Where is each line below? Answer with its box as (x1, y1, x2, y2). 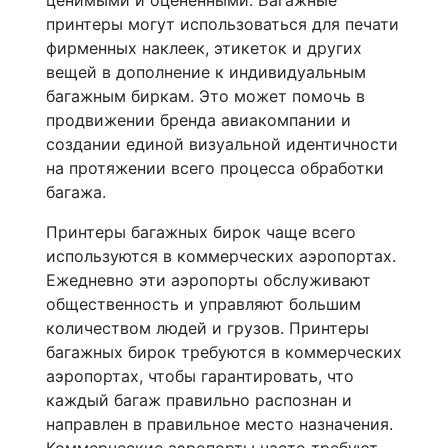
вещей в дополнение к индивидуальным (46, 62, 366, 82)
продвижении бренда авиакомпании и (46, 110, 351, 130)
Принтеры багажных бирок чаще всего (46, 222, 356, 242)
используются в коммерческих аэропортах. (46, 246, 396, 266)
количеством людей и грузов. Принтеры (46, 318, 369, 338)
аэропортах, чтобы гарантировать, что (46, 366, 354, 386)
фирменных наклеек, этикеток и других (46, 38, 362, 58)
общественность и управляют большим (46, 294, 361, 314)
